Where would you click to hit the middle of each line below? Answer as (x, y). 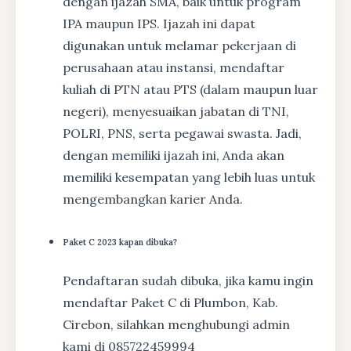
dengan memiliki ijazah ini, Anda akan (174, 155)
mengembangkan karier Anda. (153, 199)
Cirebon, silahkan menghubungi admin (176, 324)
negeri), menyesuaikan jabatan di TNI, (176, 111)
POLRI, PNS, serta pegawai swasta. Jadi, (182, 133)
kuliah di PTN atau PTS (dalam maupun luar (190, 89)
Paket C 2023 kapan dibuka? (120, 242)
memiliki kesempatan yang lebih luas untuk (189, 177)
